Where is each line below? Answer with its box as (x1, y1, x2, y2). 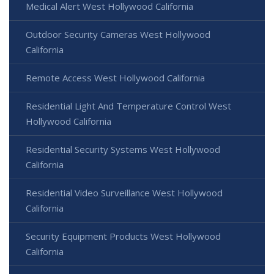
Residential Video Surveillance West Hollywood (26, 186, 223, 199)
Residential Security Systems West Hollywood (26, 143, 220, 155)
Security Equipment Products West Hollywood (26, 229, 221, 242)
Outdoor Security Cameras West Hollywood (26, 28, 210, 40)
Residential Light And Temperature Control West (26, 99, 231, 112)
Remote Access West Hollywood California (26, 71, 205, 84)
